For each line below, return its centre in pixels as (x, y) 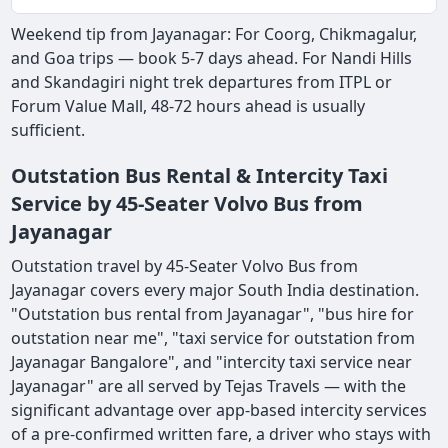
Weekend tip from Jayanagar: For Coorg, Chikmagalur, (214, 34)
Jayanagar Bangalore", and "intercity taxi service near (212, 362)
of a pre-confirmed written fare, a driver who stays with (221, 434)
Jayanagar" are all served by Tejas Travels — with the (209, 386)
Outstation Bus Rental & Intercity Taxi (200, 176)
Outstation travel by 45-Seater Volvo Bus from (185, 266)
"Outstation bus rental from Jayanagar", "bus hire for (213, 314)
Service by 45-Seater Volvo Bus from (187, 204)
